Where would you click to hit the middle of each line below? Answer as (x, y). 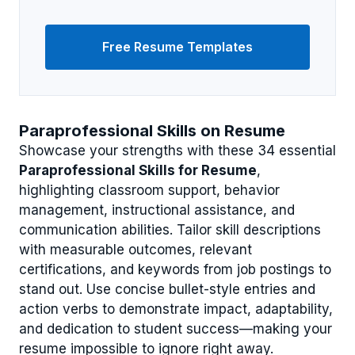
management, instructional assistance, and (157, 210)
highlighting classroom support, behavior (149, 190)
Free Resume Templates (177, 46)
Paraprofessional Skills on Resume (152, 130)
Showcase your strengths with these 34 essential (177, 150)
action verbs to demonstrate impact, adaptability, (176, 309)
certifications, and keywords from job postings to (175, 269)
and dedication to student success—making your (176, 328)
